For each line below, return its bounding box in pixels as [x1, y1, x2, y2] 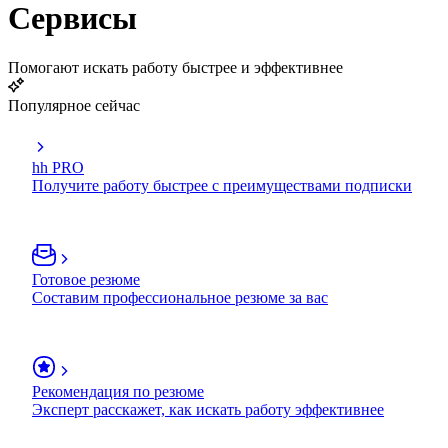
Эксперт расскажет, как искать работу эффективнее [32, 400, 384, 418]
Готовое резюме [32, 270, 140, 288]
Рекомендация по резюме [32, 382, 204, 400]
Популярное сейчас [8, 96, 140, 114]
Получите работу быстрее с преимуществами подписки [32, 176, 412, 194]
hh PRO [32, 158, 84, 176]
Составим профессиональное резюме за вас [32, 288, 328, 306]
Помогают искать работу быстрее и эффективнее [8, 58, 343, 76]
